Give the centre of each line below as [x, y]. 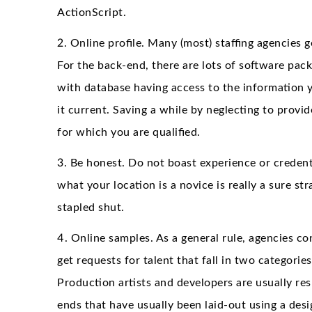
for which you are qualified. [129, 132]
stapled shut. [91, 207]
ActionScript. [92, 12]
